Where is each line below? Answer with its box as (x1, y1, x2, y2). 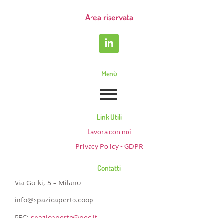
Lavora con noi (87, 127, 131, 136)
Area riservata (85, 11, 133, 22)
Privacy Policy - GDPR (75, 142, 143, 150)
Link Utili (96, 112, 122, 122)
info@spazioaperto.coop (15, 195, 93, 205)
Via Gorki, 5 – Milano (15, 178, 81, 187)
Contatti (97, 163, 121, 173)
